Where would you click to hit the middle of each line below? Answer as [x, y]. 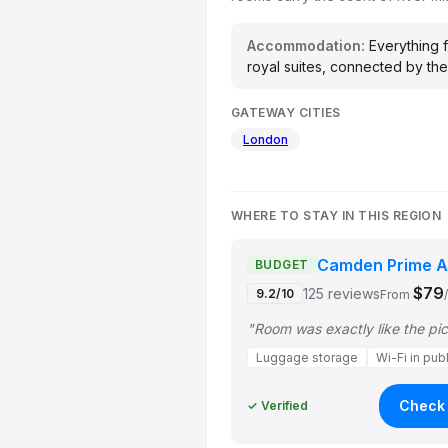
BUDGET [282, 265]
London [265, 139]
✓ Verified [277, 406]
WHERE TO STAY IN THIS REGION [336, 215]
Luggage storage [307, 357]
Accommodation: [306, 45]
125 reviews [341, 293]
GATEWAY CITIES [286, 112]
